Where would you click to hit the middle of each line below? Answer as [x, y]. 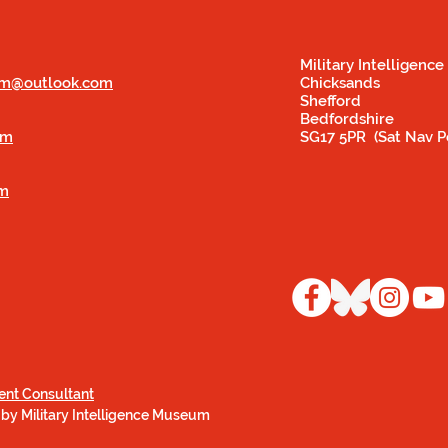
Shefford [330, 101]
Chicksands [340, 83]
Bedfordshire [347, 119]
